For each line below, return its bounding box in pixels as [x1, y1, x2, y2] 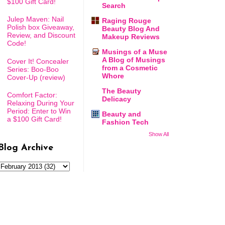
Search [102, 2, 126, 10]
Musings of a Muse [102, 48, 167, 56]
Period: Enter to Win [7, 107, 71, 116]
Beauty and [102, 110, 141, 119]
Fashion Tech [102, 118, 149, 127]
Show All [149, 131, 169, 137]
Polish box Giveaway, [7, 23, 74, 32]
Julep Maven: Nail [7, 15, 64, 24]
